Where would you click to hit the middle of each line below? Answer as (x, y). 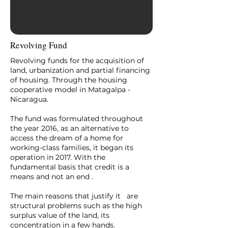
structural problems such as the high (76, 206)
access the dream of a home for (67, 138)
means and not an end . (53, 177)
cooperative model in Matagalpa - (70, 90)
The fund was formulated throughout (77, 119)
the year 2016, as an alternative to (69, 128)
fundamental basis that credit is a (70, 167)
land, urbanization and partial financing (80, 70)
